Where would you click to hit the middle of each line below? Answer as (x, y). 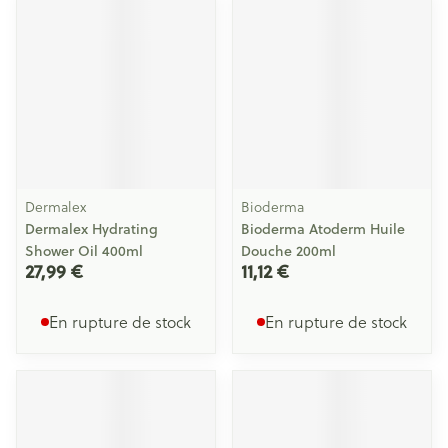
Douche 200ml (288, 251)
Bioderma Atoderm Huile (323, 229)
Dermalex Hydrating (91, 229)
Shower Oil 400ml (84, 251)
